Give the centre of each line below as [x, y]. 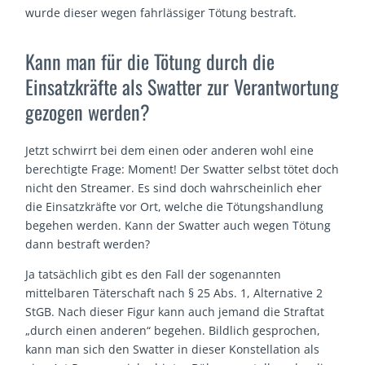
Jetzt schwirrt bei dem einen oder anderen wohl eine [170, 151]
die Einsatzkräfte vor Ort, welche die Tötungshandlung [175, 207]
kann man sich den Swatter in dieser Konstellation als [173, 350]
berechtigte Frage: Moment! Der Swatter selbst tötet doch [182, 169]
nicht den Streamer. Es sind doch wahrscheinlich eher [174, 188]
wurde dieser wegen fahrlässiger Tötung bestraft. [161, 13]
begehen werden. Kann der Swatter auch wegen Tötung [178, 226]
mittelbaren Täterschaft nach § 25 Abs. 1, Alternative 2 [174, 293]
